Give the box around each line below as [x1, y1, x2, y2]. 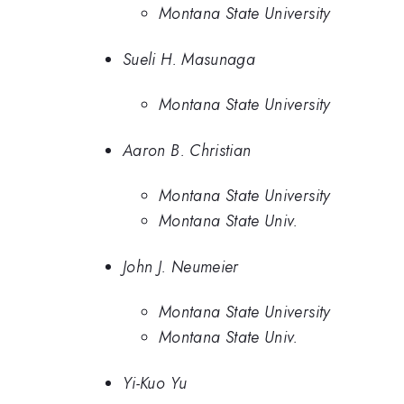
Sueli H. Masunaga [123, 47, 256, 71]
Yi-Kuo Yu [123, 371, 188, 395]
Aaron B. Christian [123, 138, 252, 162]
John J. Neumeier [123, 254, 239, 279]
